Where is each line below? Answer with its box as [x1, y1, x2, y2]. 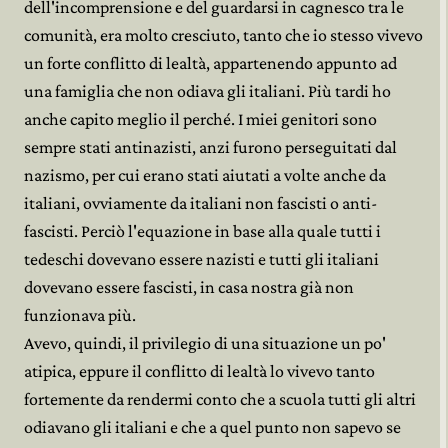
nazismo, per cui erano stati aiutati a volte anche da [24, 165, 386, 185]
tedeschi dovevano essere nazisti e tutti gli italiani [24, 249, 379, 269]
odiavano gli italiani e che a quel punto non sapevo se [24, 417, 401, 437]
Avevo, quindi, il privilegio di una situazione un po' [24, 333, 386, 353]
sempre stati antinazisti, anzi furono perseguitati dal [24, 137, 397, 157]
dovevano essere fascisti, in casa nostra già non [24, 277, 354, 297]
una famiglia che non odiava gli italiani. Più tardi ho [24, 81, 391, 101]
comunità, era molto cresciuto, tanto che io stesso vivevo [24, 25, 423, 45]
